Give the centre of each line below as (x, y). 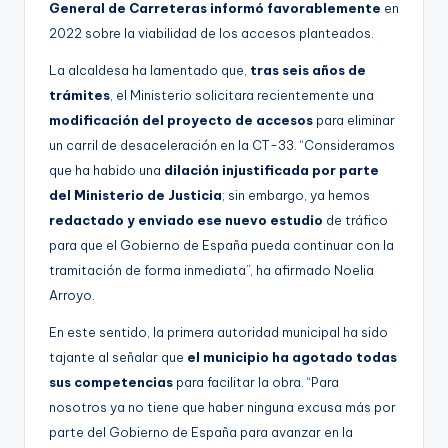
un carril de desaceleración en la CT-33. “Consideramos (222, 144)
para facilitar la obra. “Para (256, 381)
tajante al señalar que (118, 356)
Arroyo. (72, 294)
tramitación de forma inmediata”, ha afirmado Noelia (211, 269)
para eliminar (354, 119)
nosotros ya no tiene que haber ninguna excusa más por (222, 406)
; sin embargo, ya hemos (296, 194)
